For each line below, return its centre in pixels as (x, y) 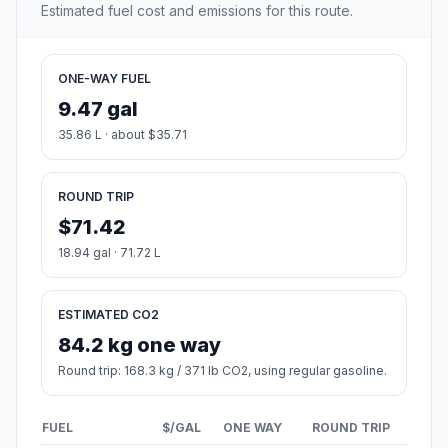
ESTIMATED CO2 (108, 315)
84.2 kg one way (139, 345)
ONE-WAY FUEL (104, 79)
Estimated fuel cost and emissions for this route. (197, 11)
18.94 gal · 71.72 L (109, 253)
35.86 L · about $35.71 (122, 135)
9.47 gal (98, 109)
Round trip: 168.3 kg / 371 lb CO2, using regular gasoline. (222, 371)
